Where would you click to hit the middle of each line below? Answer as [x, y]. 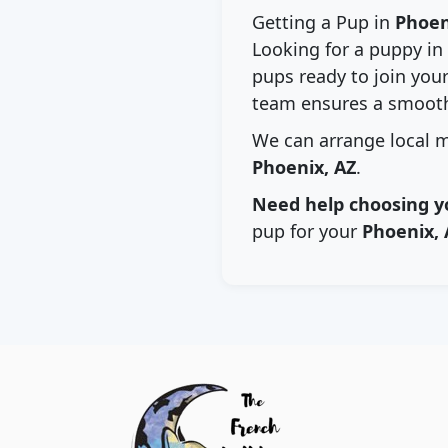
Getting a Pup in [323, 22]
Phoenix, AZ [304, 167]
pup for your [307, 231]
